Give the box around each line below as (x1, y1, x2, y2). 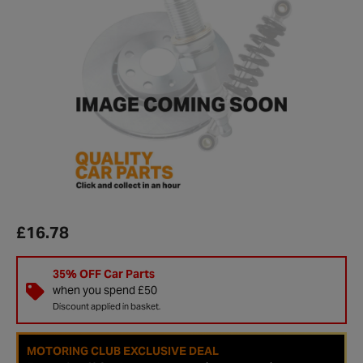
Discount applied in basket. (52, 300, 160, 312)
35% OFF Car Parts (52, 266, 155, 281)
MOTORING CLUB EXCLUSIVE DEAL (27, 343, 219, 358)
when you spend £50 (52, 282, 157, 297)
